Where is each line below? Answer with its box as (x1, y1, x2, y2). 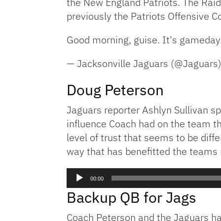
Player (66, 181, 89, 191)
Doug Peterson (67, 80, 164, 100)
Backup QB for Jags (67, 187, 196, 207)
